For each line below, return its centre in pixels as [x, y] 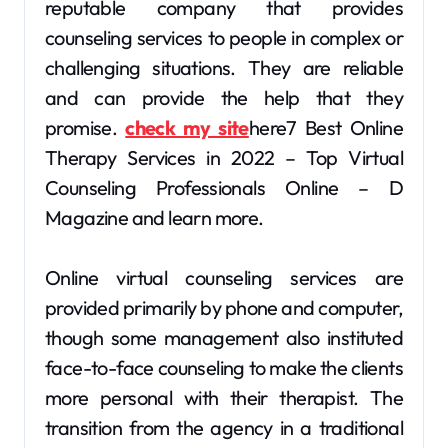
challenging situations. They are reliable [224, 67]
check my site [187, 127]
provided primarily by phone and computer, [224, 307]
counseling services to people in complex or [224, 37]
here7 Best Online [325, 127]
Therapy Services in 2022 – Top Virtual [224, 157]
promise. [85, 127]
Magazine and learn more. [156, 217]
